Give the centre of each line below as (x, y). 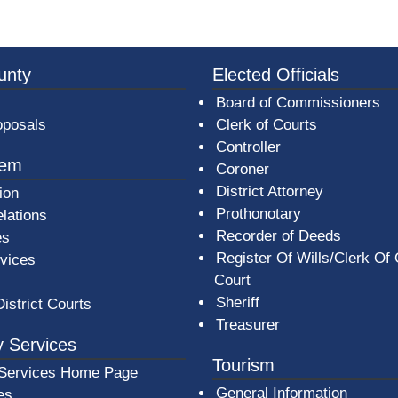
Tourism (243, 365)
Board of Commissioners (298, 103)
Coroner (243, 169)
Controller (248, 147)
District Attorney (270, 191)
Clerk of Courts (267, 125)
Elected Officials (276, 75)
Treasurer (248, 325)
